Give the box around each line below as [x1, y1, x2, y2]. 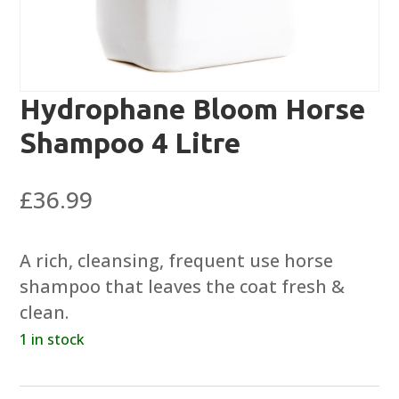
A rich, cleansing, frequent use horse [20, 248, 334, 273]
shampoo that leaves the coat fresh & [20, 274, 346, 299]
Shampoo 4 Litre [20, 126, 241, 159]
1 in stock [20, 330, 85, 350]
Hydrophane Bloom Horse [20, 93, 366, 126]
